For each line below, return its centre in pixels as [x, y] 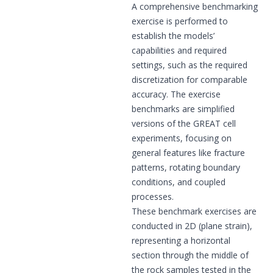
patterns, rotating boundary [186, 167]
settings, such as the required [190, 65]
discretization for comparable [190, 79]
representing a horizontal [181, 240]
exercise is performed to [180, 21]
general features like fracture [188, 152]
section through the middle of [190, 255]
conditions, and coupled [179, 182]
